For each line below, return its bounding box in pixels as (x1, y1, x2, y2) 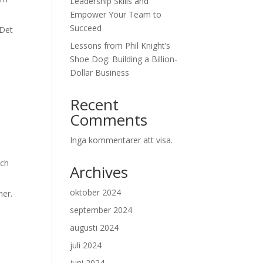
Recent (70, 94, 119, 115)
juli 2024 (70, 240, 102, 251)
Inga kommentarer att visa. (70, 134, 173, 146)
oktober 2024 (70, 187, 122, 198)
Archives (70, 161, 129, 183)
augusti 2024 (70, 222, 119, 233)
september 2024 (70, 204, 133, 215)
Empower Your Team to (70, 9, 162, 20)
